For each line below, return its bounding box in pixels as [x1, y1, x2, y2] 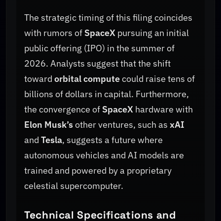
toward [24, 73, 54, 84]
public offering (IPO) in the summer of [24, 42, 175, 54]
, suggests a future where [62, 134, 163, 146]
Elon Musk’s [24, 118, 73, 130]
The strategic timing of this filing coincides [24, 11, 192, 23]
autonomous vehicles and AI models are [24, 149, 184, 161]
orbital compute [54, 73, 120, 84]
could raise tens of [120, 73, 195, 84]
